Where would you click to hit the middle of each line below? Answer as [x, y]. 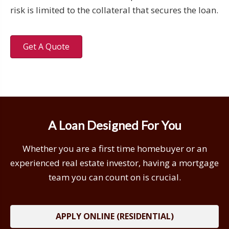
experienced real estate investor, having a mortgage [114, 163]
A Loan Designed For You [114, 125]
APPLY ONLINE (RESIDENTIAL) [114, 216]
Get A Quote [46, 46]
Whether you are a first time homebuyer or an [114, 148]
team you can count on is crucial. [114, 177]
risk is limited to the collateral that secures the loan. [114, 10]
